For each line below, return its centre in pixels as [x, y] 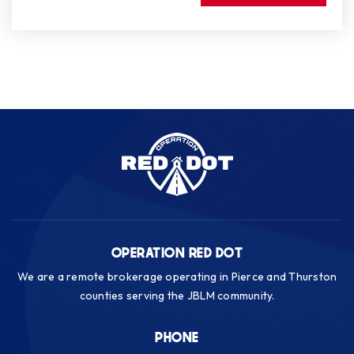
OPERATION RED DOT [177, 254]
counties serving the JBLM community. [177, 296]
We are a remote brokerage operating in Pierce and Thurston [177, 277]
